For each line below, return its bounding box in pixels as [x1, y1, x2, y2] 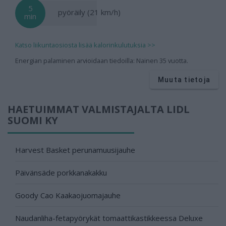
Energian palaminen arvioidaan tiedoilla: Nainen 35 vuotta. [15, 56, 188, 66]
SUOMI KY [8, 114, 58, 128]
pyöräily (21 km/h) [58, 7, 121, 18]
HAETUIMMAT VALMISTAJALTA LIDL [8, 102, 190, 117]
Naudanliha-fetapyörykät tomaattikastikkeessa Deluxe [15, 213, 203, 223]
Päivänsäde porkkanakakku [15, 167, 107, 178]
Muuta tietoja [157, 76, 210, 84]
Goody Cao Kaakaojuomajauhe [15, 190, 121, 201]
